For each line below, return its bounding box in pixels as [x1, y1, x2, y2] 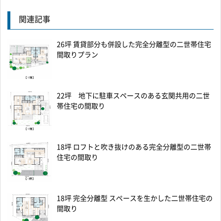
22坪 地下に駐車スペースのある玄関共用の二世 [57, 92, 210, 99]
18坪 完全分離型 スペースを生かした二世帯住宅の [57, 195, 213, 202]
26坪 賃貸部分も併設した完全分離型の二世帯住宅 [57, 41, 211, 48]
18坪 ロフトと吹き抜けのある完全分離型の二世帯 [57, 144, 211, 150]
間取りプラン [57, 51, 98, 58]
